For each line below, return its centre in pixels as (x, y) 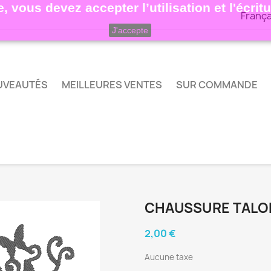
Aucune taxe (169, 257)
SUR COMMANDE (217, 85)
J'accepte (130, 30)
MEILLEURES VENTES (112, 85)
